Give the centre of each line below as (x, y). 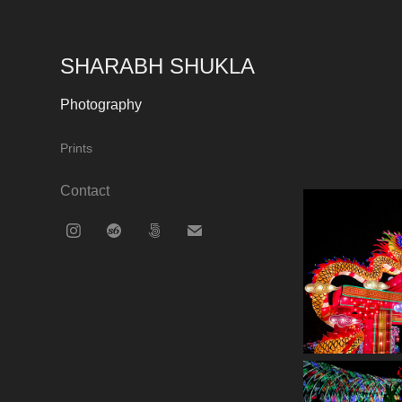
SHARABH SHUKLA (158, 66)
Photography (101, 105)
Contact (85, 191)
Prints (77, 148)
